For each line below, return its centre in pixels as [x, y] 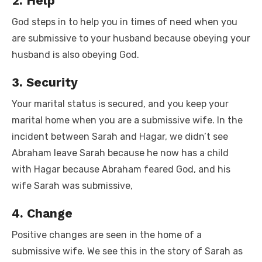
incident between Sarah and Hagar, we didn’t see [120, 136]
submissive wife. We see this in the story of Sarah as [127, 251]
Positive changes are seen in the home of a [107, 235]
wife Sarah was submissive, [72, 185]
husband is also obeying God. [75, 54]
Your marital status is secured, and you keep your [120, 104]
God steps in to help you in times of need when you [125, 22]
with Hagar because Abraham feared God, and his [121, 169]
